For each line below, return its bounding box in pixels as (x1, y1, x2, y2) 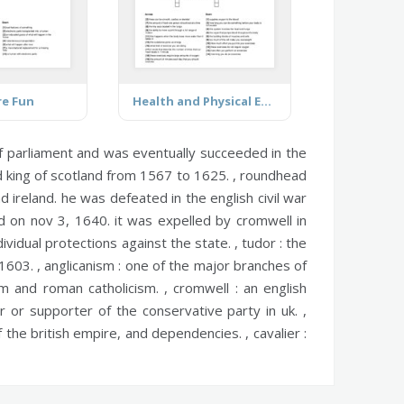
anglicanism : (44, 255, 122, 274)
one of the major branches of (121, 255, 308, 274)
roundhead (240, 165, 307, 184)
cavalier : (252, 323, 308, 342)
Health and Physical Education (261, 92, 272, 109)
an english (237, 278, 308, 297)
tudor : (241, 233, 282, 252)
